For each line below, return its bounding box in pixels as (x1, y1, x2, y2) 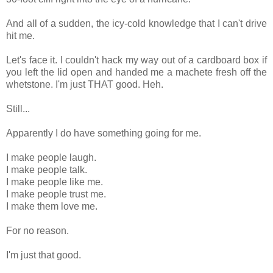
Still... (6, 103, 30, 114)
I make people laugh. (6, 152, 96, 163)
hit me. (6, 30, 35, 41)
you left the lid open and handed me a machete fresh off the (6, 66, 267, 77)
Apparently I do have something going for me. (6, 127, 201, 138)
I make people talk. (6, 164, 87, 175)
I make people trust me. (6, 188, 106, 199)
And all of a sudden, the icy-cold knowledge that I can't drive (6, 18, 267, 29)
